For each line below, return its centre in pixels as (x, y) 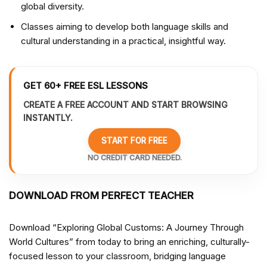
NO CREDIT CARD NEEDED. (134, 158)
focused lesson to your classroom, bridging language (117, 256)
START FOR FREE (134, 141)
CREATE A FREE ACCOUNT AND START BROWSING (125, 105)
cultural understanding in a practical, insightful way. (123, 41)
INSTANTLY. (48, 118)
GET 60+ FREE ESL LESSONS (86, 86)
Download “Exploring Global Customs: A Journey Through (126, 228)
